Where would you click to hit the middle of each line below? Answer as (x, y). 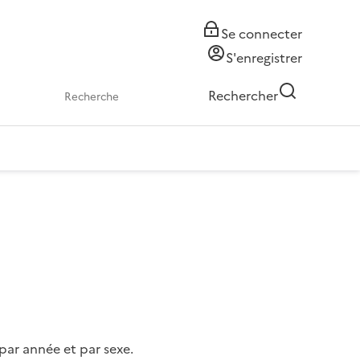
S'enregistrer (264, 58)
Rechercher (243, 96)
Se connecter (262, 34)
